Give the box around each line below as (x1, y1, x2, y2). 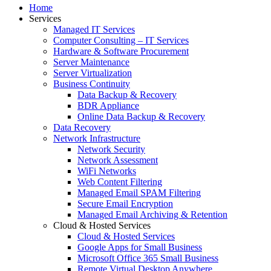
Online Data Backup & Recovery (77, 111, 205, 122)
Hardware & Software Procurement (53, 46, 189, 57)
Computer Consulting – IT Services (53, 35, 189, 46)
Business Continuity (53, 79, 130, 90)
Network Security (77, 144, 145, 155)
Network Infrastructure (53, 133, 140, 144)
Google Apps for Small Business (77, 242, 202, 253)
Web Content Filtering (77, 177, 162, 188)
